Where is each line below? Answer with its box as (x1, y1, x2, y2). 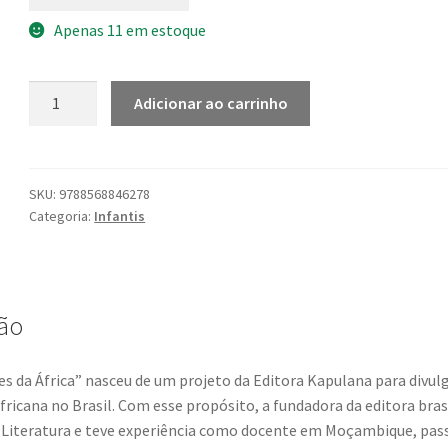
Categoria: (29, 206, 95, 225)
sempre (28, 132, 81, 153)
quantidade (28, 157, 105, 178)
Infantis (94, 206, 146, 225)
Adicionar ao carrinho (133, 93, 288, 114)
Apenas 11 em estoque (53, 19, 206, 40)
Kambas (28, 82, 85, 103)
